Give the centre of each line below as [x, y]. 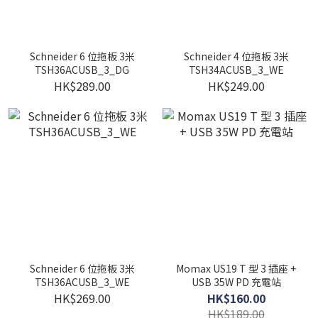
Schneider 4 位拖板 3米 [236, 56]
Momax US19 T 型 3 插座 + [236, 268]
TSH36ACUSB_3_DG [82, 70]
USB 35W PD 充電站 [236, 282]
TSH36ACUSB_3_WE [82, 282]
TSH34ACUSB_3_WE [236, 70]
